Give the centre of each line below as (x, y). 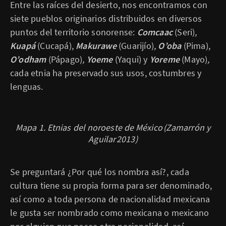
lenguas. (27, 87)
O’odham (29, 59)
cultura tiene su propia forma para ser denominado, (111, 185)
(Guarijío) (136, 46)
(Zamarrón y (187, 127)
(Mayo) (195, 59)
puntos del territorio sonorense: (74, 32)
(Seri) (185, 32)
